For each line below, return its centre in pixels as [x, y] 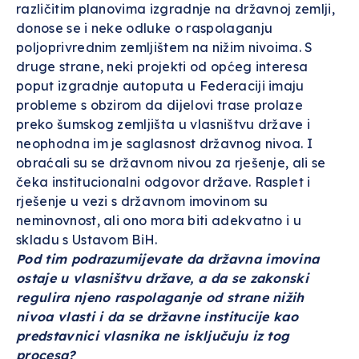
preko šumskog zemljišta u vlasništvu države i [163, 124]
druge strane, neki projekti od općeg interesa [162, 67]
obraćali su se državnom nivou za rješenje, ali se [171, 163]
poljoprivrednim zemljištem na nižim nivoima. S [165, 47]
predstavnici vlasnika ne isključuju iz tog [153, 336]
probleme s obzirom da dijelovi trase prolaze [160, 105]
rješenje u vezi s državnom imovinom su [142, 201]
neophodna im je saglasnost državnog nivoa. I [165, 143]
